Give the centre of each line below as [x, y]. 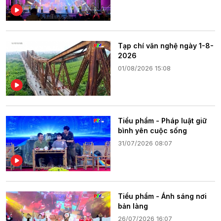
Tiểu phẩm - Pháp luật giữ [162, 121]
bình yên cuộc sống [152, 131]
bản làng [133, 206]
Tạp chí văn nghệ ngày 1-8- [166, 45]
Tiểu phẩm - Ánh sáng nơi [162, 196]
